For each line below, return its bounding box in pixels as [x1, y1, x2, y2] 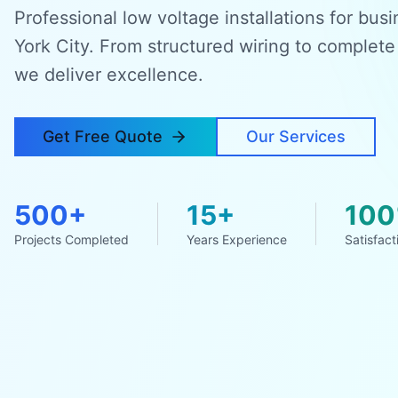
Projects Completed [14, 232, 129, 247]
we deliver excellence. [14, 64, 203, 85]
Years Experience [187, 232, 287, 247]
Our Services [246, 127, 346, 146]
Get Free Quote [43, 127, 163, 146]
